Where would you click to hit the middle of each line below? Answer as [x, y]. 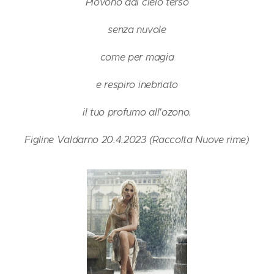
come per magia [137, 57]
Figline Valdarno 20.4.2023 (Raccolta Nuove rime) [137, 140]
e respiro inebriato [137, 85]
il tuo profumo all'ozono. [137, 112]
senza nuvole [137, 30]
